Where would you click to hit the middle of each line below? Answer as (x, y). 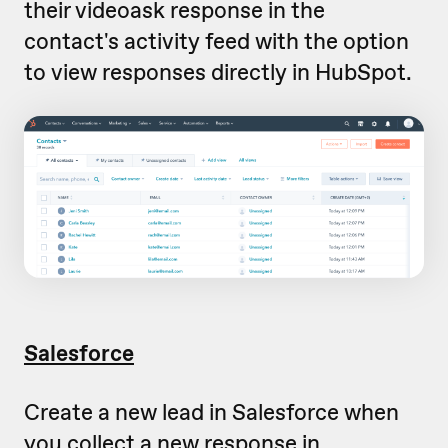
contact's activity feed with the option (216, 40)
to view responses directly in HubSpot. (218, 71)
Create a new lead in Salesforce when (211, 411)
